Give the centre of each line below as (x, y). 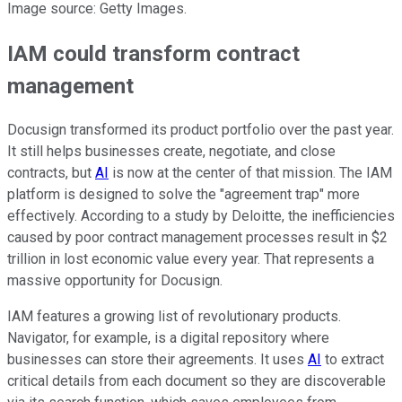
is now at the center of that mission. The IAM (250, 173)
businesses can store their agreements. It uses (157, 360)
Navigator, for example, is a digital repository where (168, 338)
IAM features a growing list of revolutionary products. (174, 317)
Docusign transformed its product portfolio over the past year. (201, 130)
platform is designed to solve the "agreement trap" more (184, 195)
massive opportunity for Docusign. (115, 281)
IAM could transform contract (153, 53)
